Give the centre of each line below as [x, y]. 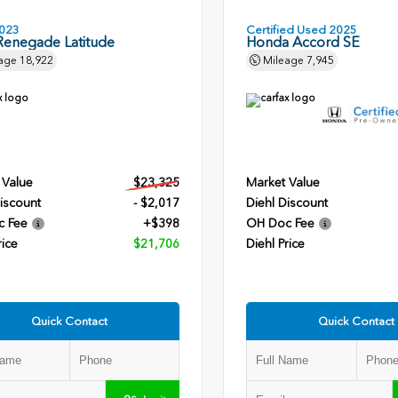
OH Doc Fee [280, 224]
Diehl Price [275, 244]
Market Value [283, 183]
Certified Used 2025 [301, 30]
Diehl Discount [287, 203]
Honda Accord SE [302, 43]
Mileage [283, 61]
